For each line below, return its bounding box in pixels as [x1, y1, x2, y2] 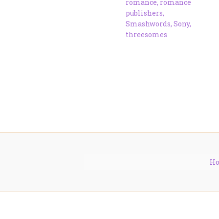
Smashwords [125, 19, 171, 28]
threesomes [125, 29, 167, 39]
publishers [125, 8, 163, 18]
